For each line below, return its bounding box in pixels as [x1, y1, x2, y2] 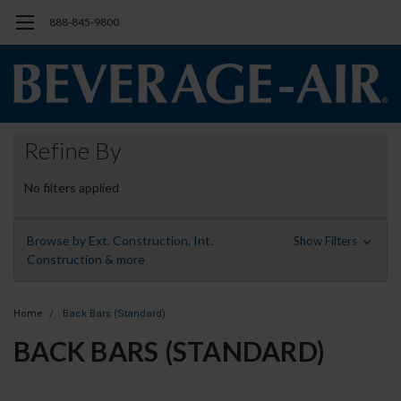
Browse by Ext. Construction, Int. [27, 233, 213, 249]
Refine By [24, 136, 123, 166]
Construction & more [27, 252, 145, 268]
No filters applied [24, 180, 119, 196]
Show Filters [293, 234, 360, 249]
